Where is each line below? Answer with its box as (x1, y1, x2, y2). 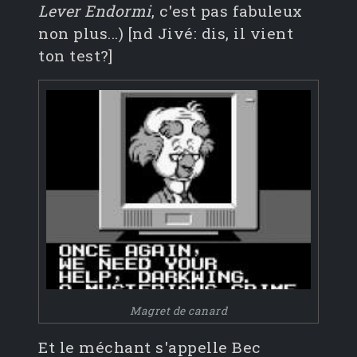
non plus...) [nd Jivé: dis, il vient (38, 23, 293, 44)
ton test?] (38, 45, 112, 66)
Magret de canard (130, 304, 227, 319)
